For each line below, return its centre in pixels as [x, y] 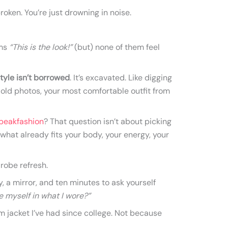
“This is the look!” [41, 47]
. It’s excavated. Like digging [121, 78]
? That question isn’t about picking [108, 121]
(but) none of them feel [116, 47]
